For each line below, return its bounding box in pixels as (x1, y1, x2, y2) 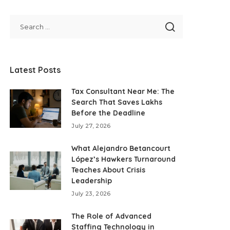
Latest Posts (10, 65, 61, 75)
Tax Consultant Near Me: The (71, 87, 175, 96)
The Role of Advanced (71, 212, 152, 221)
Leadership (71, 176, 112, 185)
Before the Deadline (71, 108, 146, 118)
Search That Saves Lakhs (71, 98, 163, 107)
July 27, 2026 (71, 122, 111, 129)
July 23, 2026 (71, 190, 111, 197)
